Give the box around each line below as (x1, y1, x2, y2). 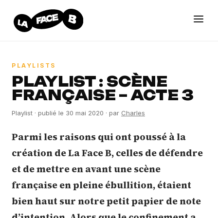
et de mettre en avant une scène (12, 163, 161, 175)
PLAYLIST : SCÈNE (12, 73, 167, 90)
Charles (121, 109, 145, 117)
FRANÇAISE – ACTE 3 (12, 87, 194, 104)
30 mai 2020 (66, 109, 104, 117)
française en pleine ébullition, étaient (12, 179, 191, 191)
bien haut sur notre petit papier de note (12, 195, 201, 207)
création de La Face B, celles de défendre (12, 146, 203, 159)
